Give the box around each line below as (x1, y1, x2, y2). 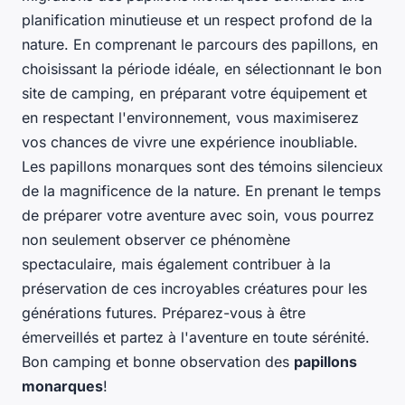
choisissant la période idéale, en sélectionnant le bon (22, 60, 381, 79)
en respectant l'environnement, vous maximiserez (22, 108, 359, 127)
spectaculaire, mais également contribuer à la (22, 255, 331, 274)
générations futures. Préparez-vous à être (22, 304, 306, 323)
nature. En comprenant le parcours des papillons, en (22, 35, 378, 54)
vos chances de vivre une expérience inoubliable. (22, 133, 358, 152)
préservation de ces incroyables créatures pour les (22, 279, 367, 298)
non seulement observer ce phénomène (22, 231, 290, 250)
